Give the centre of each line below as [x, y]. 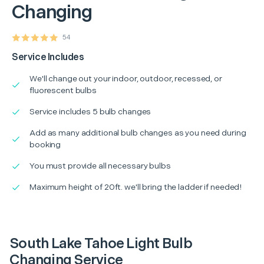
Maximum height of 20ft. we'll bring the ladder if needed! [136, 187]
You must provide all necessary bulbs [100, 166]
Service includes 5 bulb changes [90, 111]
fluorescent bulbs [63, 90]
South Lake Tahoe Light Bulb [101, 243]
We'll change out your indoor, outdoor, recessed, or [126, 78]
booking [45, 144]
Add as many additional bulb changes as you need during [138, 133]
